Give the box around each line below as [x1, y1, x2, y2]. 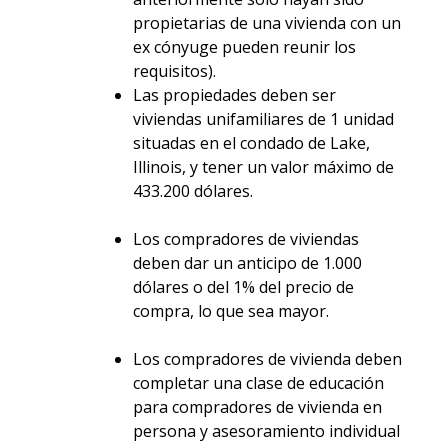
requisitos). [132, 60, 216, 83]
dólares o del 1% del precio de [132, 276, 354, 299]
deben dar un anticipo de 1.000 [132, 252, 362, 275]
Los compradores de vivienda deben [132, 348, 402, 371]
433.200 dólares [132, 180, 250, 203]
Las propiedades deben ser [132, 84, 336, 107]
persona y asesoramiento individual [132, 420, 400, 443]
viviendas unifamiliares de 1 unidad [132, 108, 394, 131]
